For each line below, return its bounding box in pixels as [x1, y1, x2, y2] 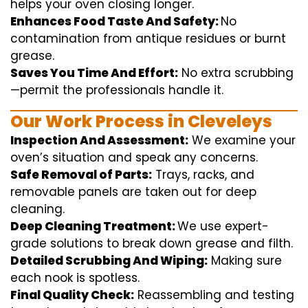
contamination [10, 30, 100, 47]
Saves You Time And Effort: [10, 65, 178, 82]
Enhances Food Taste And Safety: [10, 13, 221, 30]
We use [177, 218, 225, 235]
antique [135, 30, 182, 47]
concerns [200, 149, 256, 166]
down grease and [155, 235, 268, 252]
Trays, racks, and [155, 166, 254, 184]
